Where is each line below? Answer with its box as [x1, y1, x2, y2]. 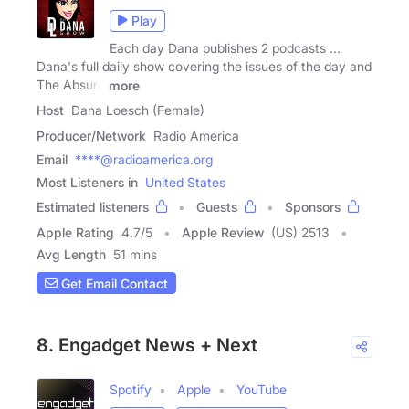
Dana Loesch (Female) [71, 102, 204, 119]
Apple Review [182, 225, 264, 241]
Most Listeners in [37, 174, 138, 191]
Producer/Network [37, 128, 146, 144]
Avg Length [37, 246, 106, 263]
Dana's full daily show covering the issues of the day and [37, 58, 372, 74]
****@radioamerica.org [75, 152, 213, 168]
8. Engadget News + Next [37, 334, 257, 357]
